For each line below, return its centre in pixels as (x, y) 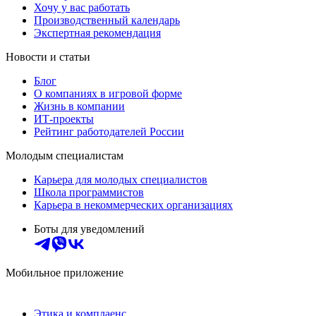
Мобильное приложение (65, 273)
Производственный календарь (107, 20)
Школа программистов (89, 193)
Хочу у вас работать (82, 8)
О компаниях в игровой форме (108, 94)
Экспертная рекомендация (97, 33)
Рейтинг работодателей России (109, 132)
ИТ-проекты (64, 119)
